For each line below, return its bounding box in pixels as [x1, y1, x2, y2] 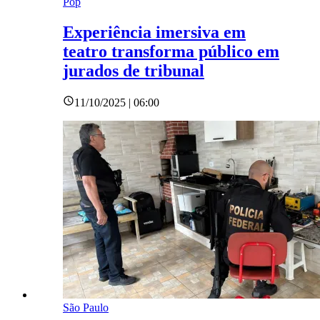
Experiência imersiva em [63, 22, 246, 41]
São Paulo [63, 301, 109, 314]
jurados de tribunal [63, 61, 204, 80]
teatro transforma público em [63, 41, 279, 61]
